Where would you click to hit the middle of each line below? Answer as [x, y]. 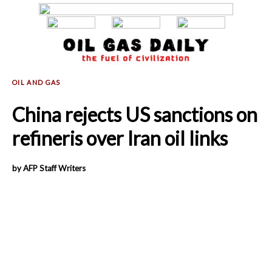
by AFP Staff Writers [49, 168]
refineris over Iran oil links [120, 138]
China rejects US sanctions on [135, 115]
